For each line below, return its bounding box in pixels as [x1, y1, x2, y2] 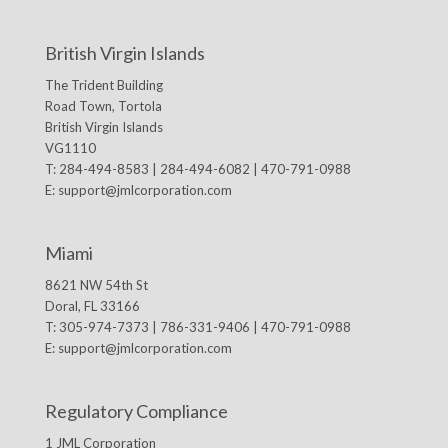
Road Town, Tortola [44, 98, 162, 115]
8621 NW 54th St [44, 277, 148, 294]
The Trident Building [44, 77, 163, 94]
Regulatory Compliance [44, 400, 228, 423]
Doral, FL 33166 [44, 298, 140, 315]
